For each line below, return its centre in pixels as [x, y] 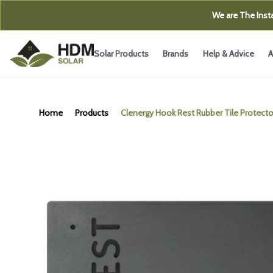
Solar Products [121, 54]
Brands [177, 54]
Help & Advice [228, 54]
